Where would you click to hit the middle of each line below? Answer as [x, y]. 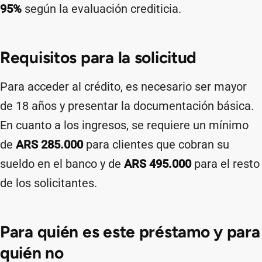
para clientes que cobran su [156, 144]
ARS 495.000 [158, 164]
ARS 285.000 [49, 144]
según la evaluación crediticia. [101, 9]
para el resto [225, 164]
